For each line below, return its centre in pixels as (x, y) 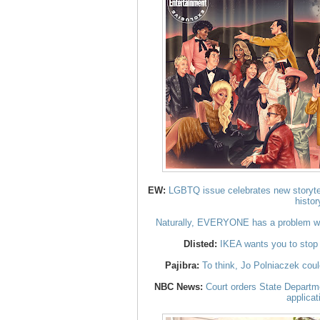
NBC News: (179, 287)
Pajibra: (182, 266)
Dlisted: (200, 244)
